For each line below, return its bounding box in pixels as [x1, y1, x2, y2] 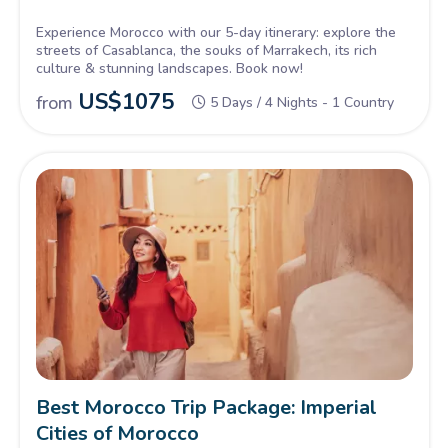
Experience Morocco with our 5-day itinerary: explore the [35, 22, 396, 42]
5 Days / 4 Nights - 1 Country [206, 92, 394, 112]
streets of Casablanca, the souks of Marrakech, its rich [35, 40, 377, 60]
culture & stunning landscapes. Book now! [35, 58, 303, 78]
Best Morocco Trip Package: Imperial [35, 394, 377, 421]
